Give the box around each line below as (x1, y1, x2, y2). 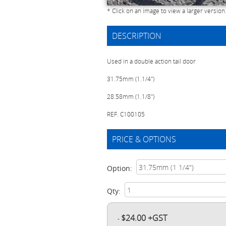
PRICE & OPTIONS (112, 134, 176, 145)
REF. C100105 (107, 110, 146, 118)
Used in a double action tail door (107, 57, 196, 65)
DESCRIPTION (112, 30, 161, 41)
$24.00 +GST (121, 212, 167, 223)
